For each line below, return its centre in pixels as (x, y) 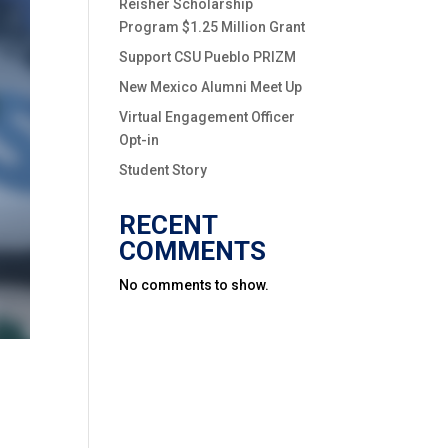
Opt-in (139, 139)
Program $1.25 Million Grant (212, 26)
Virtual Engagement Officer (207, 116)
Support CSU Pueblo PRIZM (208, 56)
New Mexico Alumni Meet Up (211, 86)
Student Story (163, 169)
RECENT (168, 224)
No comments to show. (194, 284)
